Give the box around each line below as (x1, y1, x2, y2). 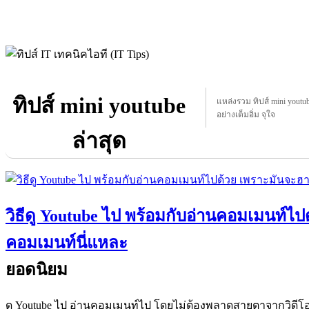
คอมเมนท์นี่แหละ (6, 233, 128, 252)
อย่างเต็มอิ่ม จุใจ (217, 109, 275, 119)
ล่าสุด (71, 128, 126, 153)
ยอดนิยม (6, 260, 68, 279)
